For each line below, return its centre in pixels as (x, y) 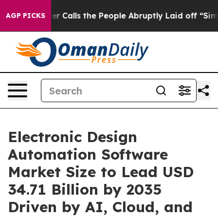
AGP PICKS (26, 16)
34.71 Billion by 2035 (85, 189)
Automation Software (88, 154)
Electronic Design (73, 137)
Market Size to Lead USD (101, 172)
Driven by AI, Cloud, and (100, 207)
